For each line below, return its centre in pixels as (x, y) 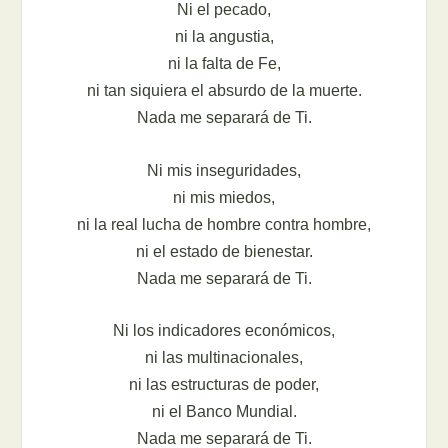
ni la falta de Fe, (224, 64)
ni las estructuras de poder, (224, 385)
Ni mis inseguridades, (224, 170)
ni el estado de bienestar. (224, 251)
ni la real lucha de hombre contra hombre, (224, 224)
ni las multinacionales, (224, 358)
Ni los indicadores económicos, (224, 331)
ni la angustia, (224, 37)
